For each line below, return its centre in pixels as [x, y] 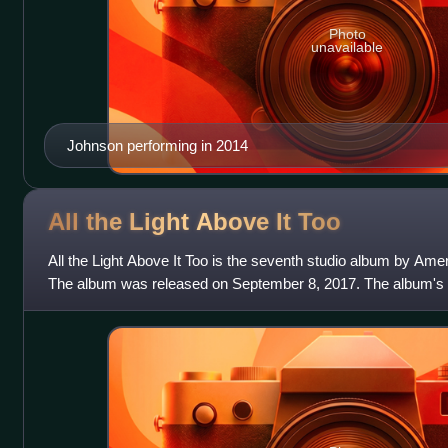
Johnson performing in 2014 [157, 145]
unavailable [347, 47]
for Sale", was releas [114, 306]
